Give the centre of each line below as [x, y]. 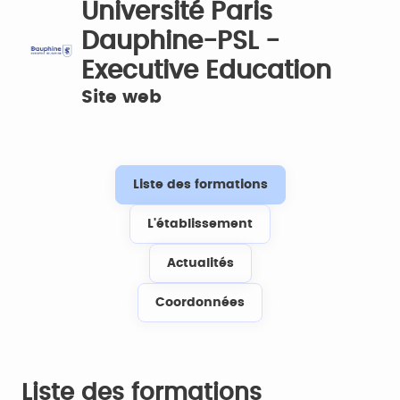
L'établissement [200, 224]
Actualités [200, 263]
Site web [121, 97]
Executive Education [206, 71]
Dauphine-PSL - [180, 42]
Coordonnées [200, 303]
